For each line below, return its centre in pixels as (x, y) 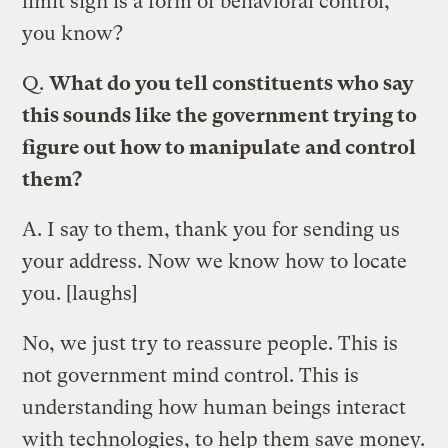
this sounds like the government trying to (220, 115)
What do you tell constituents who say (232, 83)
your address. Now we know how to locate (215, 261)
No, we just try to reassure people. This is (210, 343)
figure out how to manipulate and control (219, 147)
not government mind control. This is (191, 375)
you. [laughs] (80, 293)
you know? (73, 33)
